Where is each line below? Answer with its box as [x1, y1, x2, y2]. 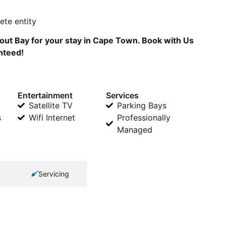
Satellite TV [29, 100, 73, 110]
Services [105, 90, 139, 100]
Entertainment [17, 90, 73, 100]
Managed [117, 124, 153, 135]
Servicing [38, 169, 69, 178]
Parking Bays [117, 100, 167, 110]
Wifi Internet [29, 112, 75, 123]
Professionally [117, 112, 171, 123]
